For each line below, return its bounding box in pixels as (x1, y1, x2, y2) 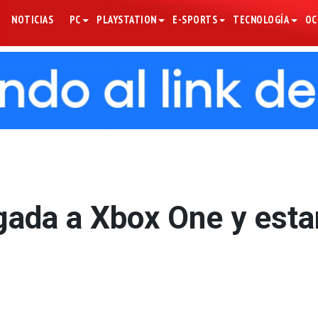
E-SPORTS (172, 13, 218, 26)
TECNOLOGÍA (233, 13, 290, 26)
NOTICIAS (11, 13, 54, 26)
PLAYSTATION (97, 13, 157, 26)
